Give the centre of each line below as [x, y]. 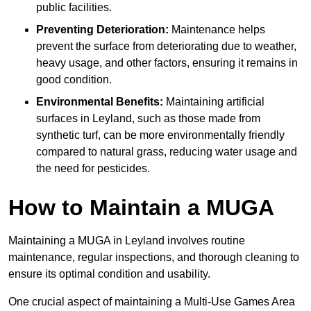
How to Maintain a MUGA [141, 208]
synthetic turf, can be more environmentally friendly [160, 135]
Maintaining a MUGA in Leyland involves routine [127, 241]
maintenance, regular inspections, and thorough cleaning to [154, 258]
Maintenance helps [217, 30]
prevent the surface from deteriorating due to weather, [166, 47]
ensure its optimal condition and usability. [109, 274]
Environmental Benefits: [100, 102]
